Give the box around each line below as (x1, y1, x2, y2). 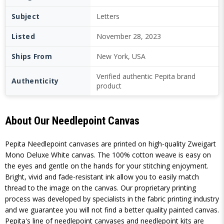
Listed (11, 31, 35, 41)
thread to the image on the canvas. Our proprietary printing (5, 183, 196, 192)
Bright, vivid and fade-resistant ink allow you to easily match (5, 172, 199, 181)
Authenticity (11, 76, 59, 85)
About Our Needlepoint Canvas (5, 114, 139, 127)
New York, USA (96, 51, 145, 61)
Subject (11, 11, 40, 21)
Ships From (11, 51, 52, 61)
